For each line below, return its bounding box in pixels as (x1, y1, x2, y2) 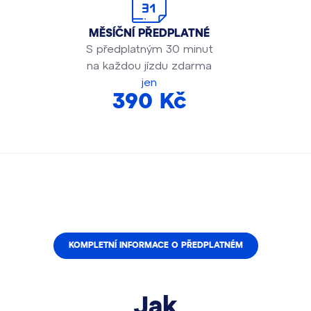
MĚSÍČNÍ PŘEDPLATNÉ (89, 28, 210, 39)
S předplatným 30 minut (85, 42, 213, 55)
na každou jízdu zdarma (87, 58, 212, 72)
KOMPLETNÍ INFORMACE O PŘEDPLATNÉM (68, 242, 243, 250)
